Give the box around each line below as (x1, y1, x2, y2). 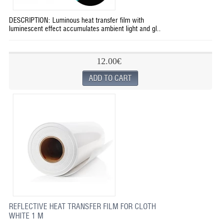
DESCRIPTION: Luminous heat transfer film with (8, 16, 144, 24)
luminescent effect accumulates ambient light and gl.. (8, 24, 161, 33)
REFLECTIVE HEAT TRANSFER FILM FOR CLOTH (8, 202, 156, 211)
